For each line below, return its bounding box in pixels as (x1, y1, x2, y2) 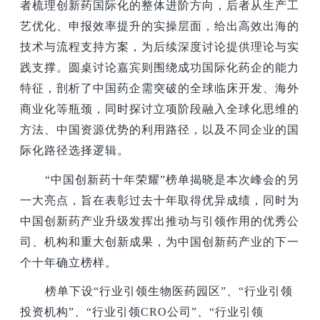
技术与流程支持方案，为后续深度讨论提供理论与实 (20, 41, 300, 54)
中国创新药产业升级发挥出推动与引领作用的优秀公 (20, 214, 300, 227)
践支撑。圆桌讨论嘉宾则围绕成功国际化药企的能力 (20, 61, 300, 74)
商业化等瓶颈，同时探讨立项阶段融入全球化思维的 (20, 103, 300, 116)
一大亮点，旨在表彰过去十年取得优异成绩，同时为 (20, 194, 300, 206)
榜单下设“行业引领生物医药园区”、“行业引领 (45, 284, 294, 297)
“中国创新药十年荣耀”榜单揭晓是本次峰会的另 (45, 173, 300, 186)
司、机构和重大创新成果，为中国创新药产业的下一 (20, 235, 300, 248)
